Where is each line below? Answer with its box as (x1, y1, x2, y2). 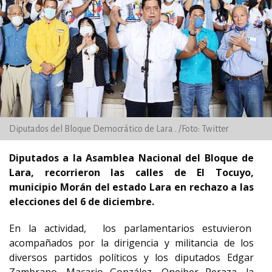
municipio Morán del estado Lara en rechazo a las (9, 180, 254, 194)
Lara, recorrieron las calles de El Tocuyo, (9, 166, 254, 179)
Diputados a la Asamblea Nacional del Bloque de (9, 151, 254, 165)
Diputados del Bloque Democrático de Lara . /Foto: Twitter (9, 124, 229, 134)
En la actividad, (9, 222, 87, 235)
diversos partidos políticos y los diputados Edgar (9, 251, 254, 264)
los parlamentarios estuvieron (102, 222, 252, 235)
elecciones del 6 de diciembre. (9, 195, 154, 208)
